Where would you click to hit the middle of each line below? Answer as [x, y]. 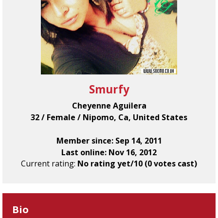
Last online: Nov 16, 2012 [109, 153]
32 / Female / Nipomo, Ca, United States [109, 118]
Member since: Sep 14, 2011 [109, 141]
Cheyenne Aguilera [109, 106]
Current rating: [49, 164]
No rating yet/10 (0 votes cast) [137, 164]
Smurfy [109, 90]
